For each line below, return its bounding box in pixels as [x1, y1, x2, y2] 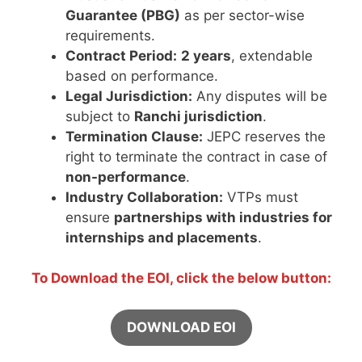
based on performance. [65, 67, 218, 84]
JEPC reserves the [203, 128, 326, 145]
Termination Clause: [65, 128, 203, 145]
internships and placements [65, 229, 258, 246]
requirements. [65, 27, 155, 44]
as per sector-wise [180, 6, 305, 23]
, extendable [231, 47, 313, 64]
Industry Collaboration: [65, 188, 223, 205]
